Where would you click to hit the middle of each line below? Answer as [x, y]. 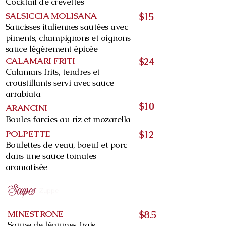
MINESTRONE [36, 214]
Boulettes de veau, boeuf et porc [66, 145]
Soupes [22, 191]
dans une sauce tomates [51, 156]
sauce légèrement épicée [52, 49]
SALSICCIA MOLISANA [51, 16]
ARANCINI [26, 108]
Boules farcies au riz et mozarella [68, 119]
